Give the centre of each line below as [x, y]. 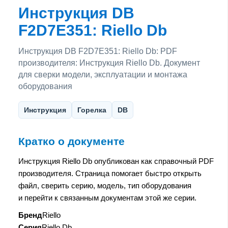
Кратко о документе [72, 141]
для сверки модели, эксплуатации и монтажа [103, 74]
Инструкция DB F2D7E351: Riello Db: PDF [98, 51]
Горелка [92, 110]
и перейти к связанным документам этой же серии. [107, 197]
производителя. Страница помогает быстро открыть [110, 173]
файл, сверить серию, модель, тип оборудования [105, 185]
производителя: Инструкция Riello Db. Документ [109, 63]
